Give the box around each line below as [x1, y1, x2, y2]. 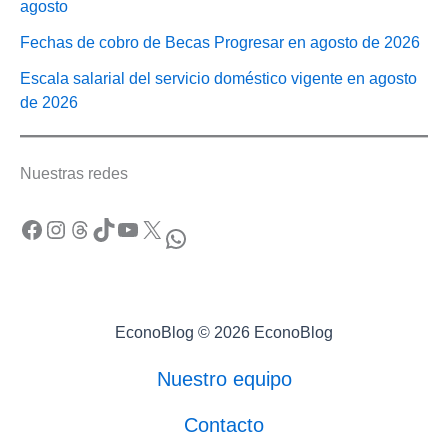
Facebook [19, 214, 31, 242]
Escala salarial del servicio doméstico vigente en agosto [20, 69, 417, 87]
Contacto [184, 413, 264, 436]
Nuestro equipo [156, 367, 292, 390]
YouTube [115, 214, 128, 242]
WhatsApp [163, 223, 176, 251]
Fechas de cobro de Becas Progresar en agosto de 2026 [20, 33, 420, 51]
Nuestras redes [20, 164, 128, 182]
